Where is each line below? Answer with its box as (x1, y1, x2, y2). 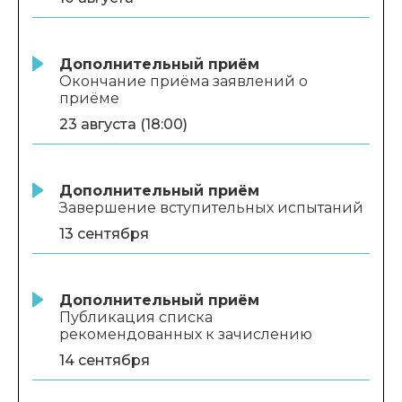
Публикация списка (59, 308, 213, 326)
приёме (59, 89, 119, 107)
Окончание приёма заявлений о (59, 72, 308, 90)
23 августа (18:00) (59, 115, 188, 133)
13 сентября (59, 224, 149, 242)
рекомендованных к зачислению (59, 325, 316, 343)
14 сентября (59, 351, 150, 369)
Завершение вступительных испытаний (59, 198, 367, 216)
